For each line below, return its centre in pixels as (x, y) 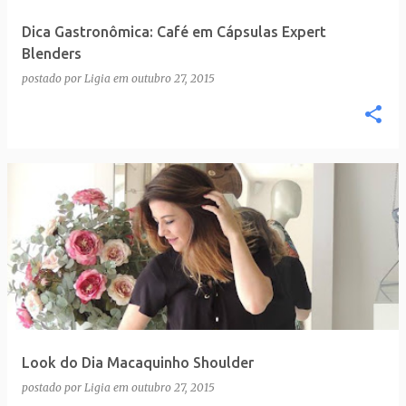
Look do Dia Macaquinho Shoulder (138, 363)
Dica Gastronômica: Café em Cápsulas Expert (174, 32)
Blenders (52, 54)
